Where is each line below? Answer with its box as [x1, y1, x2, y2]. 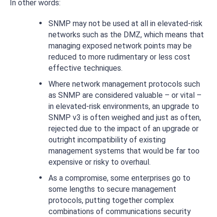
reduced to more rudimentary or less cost [48, 52, 190, 62]
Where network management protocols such [48, 79, 200, 89]
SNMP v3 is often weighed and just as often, [48, 113, 201, 122]
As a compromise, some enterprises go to [48, 173, 190, 183]
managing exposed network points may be [48, 41, 192, 50]
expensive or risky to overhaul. [48, 157, 151, 167]
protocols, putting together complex [48, 196, 174, 205]
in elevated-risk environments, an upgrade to [48, 102, 199, 111]
